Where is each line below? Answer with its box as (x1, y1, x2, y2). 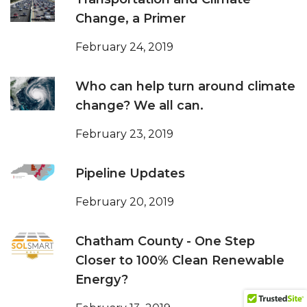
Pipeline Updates (75, 166, 185, 182)
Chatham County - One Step (75, 234, 255, 249)
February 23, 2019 (75, 127, 173, 141)
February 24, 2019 (75, 40, 173, 54)
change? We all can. (75, 98, 204, 114)
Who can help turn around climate (75, 79, 295, 95)
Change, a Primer (75, 11, 186, 27)
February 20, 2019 (75, 195, 174, 209)
